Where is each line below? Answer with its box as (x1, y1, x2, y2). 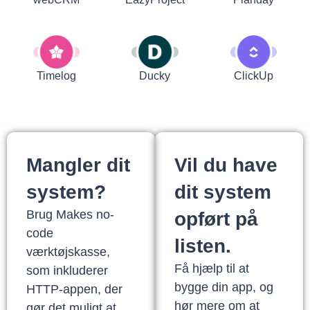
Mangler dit (26, 154, 130, 176)
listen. (174, 235, 231, 257)
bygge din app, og (174, 280, 273, 294)
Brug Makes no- (26, 207, 114, 221)
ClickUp (234, 69, 274, 82)
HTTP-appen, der (26, 282, 122, 296)
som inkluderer (26, 263, 108, 277)
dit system (174, 181, 271, 203)
